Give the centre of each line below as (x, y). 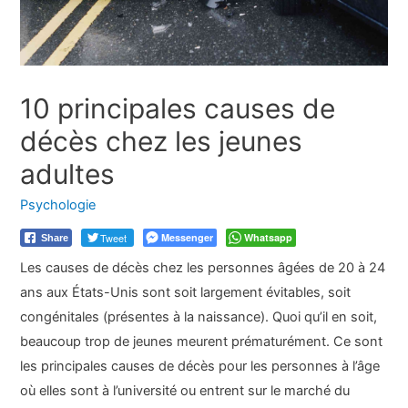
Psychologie (58, 205)
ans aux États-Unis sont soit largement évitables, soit (186, 292)
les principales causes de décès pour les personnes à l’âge (200, 366)
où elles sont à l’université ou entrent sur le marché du (185, 390)
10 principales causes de (178, 109)
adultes (68, 174)
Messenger (188, 237)
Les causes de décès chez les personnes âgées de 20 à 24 (203, 267)
